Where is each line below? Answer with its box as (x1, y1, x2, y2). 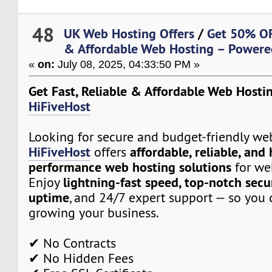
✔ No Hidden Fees (29, 250, 134, 267)
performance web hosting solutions (29, 158, 232, 175)
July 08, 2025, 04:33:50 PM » (55, 57, 200, 70)
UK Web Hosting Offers (64, 24, 195, 42)
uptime (29, 188, 70, 206)
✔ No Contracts (29, 234, 117, 251)
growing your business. (29, 204, 160, 221)
